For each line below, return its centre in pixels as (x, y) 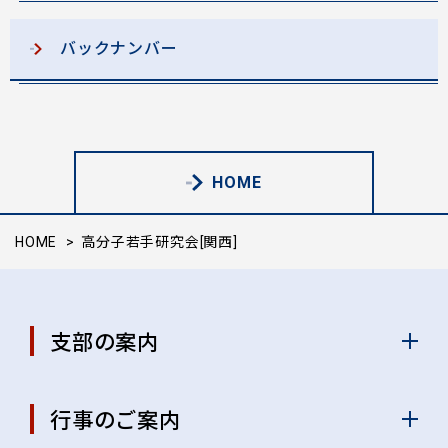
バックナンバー (119, 48)
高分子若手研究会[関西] (159, 242)
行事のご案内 (115, 420)
